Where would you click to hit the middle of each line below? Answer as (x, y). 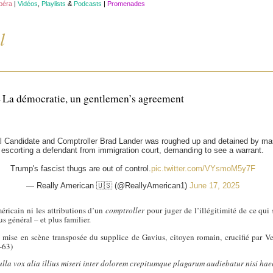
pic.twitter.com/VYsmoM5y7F (203, 169)
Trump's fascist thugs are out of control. (80, 169)
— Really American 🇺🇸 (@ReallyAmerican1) (108, 186)
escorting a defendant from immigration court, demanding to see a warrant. (133, 151)
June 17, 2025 (214, 186)
